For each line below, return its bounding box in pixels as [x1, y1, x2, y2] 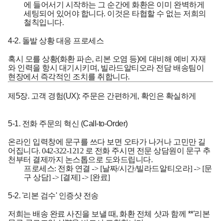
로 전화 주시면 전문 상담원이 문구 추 [85, 146, 211, 155]
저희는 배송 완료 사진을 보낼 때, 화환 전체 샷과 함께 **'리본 [8, 209, 210, 218]
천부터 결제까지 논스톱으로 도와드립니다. [8, 155, 153, 164]
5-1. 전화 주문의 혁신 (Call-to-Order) [8, 119, 128, 128]
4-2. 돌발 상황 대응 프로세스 [8, 36, 104, 45]
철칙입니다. [24, 18, 64, 27]
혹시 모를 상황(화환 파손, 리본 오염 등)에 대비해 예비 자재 [8, 54, 206, 63]
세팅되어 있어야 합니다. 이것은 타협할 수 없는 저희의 [24, 9, 206, 18]
